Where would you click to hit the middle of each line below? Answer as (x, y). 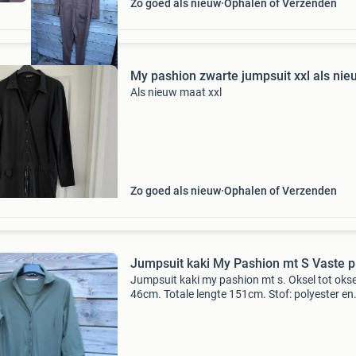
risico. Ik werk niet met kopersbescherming (234, 323)
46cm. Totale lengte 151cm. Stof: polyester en (242, 294)
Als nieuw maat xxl (176, 92)
